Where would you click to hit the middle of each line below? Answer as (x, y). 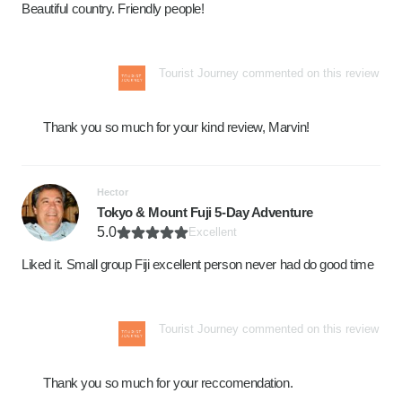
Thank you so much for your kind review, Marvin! (176, 127)
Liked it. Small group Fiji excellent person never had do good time (198, 264)
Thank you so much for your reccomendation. (168, 383)
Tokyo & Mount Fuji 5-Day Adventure (205, 212)
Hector (113, 192)
